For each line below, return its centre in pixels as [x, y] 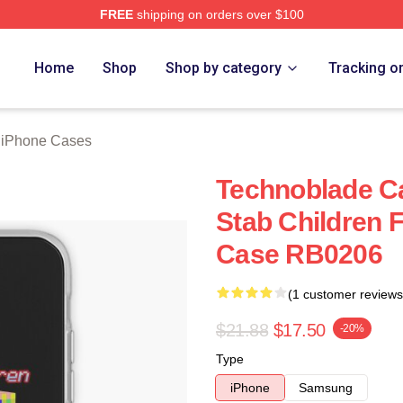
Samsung [326, 388]
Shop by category [224, 68]
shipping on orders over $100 [218, 14]
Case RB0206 [299, 254]
